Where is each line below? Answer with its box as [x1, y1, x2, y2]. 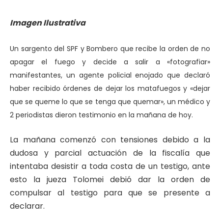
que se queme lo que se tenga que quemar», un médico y [10, 96, 210, 107]
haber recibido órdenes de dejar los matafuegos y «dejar [10, 83, 210, 93]
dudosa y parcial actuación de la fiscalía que [10, 147, 210, 159]
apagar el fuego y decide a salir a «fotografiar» [10, 56, 210, 67]
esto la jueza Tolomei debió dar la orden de [10, 174, 210, 186]
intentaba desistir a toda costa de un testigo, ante [10, 161, 210, 172]
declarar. [10, 200, 45, 212]
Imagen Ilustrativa [10, 17, 85, 28]
